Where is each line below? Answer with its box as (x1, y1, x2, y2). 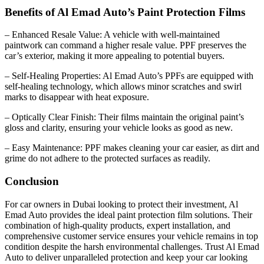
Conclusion (5, 174, 59, 187)
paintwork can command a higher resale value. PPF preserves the (5, 40, 246, 51)
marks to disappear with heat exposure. (5, 92, 149, 103)
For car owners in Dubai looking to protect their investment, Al (5, 199, 238, 209)
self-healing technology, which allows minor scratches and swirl (5, 81, 242, 92)
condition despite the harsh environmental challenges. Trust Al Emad (5, 241, 259, 252)
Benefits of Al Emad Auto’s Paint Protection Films (5, 5, 245, 18)
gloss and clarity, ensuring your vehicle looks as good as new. (5, 123, 233, 133)
